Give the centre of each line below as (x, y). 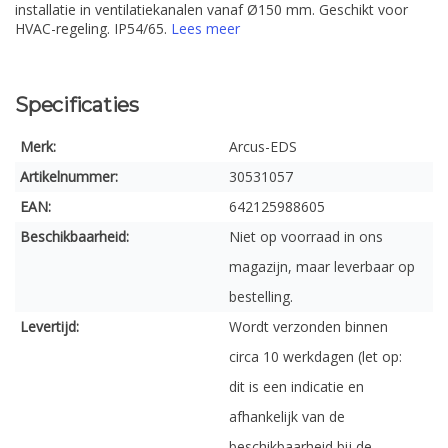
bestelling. (261, 296)
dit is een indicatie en (296, 386)
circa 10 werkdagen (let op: (315, 356)
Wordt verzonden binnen (308, 326)
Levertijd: (49, 326)
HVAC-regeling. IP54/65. (93, 28)
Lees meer (205, 28)
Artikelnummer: (69, 176)
